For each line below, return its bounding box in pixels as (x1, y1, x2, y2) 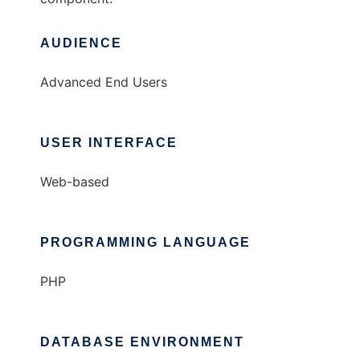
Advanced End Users (40, 74, 167, 91)
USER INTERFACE (40, 136, 178, 150)
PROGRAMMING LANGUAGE (40, 235, 251, 250)
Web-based (40, 174, 109, 190)
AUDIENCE (40, 36, 122, 51)
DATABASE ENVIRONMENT (40, 335, 244, 350)
